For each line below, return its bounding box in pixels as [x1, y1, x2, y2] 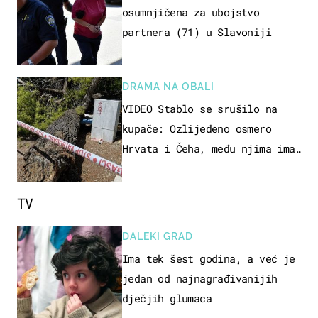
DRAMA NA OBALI [122, 80, 214, 92]
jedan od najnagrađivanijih [122, 270, 278, 285]
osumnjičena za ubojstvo [122, 4, 260, 19]
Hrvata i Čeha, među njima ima [122, 141, 295, 155]
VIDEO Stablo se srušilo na [122, 101, 278, 116]
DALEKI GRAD [122, 230, 193, 242]
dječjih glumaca [122, 290, 212, 305]
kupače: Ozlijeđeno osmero [122, 121, 271, 136]
